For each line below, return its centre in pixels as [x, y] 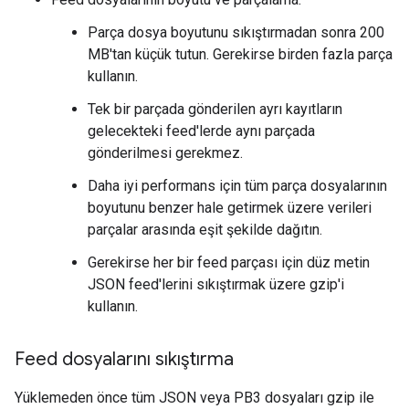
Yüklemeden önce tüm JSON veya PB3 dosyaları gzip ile [194, 398]
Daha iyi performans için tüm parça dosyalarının [237, 186]
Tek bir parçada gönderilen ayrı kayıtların [215, 109]
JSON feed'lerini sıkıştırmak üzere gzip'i [216, 284]
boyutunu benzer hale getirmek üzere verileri [230, 208]
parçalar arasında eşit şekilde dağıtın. [205, 230]
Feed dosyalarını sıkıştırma [124, 359]
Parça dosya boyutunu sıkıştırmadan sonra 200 [236, 32]
